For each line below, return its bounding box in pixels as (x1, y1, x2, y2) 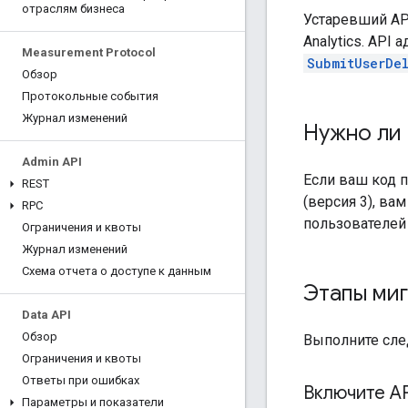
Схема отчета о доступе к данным (22, 264, 211, 278)
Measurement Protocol (22, 46, 156, 59)
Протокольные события (22, 89, 158, 103)
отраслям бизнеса (22, 2, 125, 15)
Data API (22, 308, 71, 321)
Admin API (22, 155, 82, 168)
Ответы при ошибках (22, 373, 139, 387)
